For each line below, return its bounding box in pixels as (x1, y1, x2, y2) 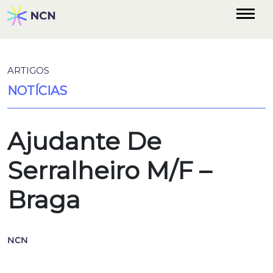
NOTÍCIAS (7, 83, 67, 98)
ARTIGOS (7, 65, 49, 76)
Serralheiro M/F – (7, 155, 211, 185)
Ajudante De (7, 126, 161, 156)
